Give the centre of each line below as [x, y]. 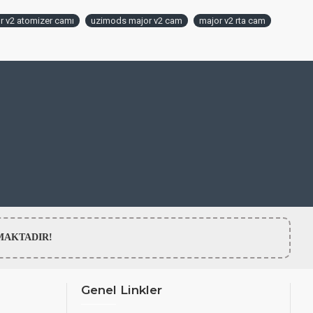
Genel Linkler [122, 290]
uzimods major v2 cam [137, 21]
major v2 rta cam [232, 21]
